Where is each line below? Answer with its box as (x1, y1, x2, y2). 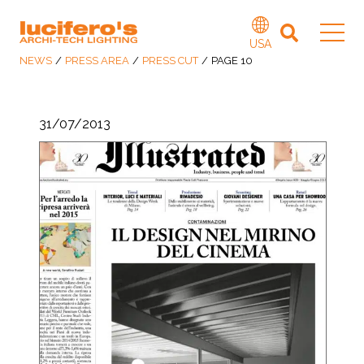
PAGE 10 (211, 54, 253, 67)
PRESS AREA (65, 54, 129, 67)
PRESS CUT (142, 54, 198, 67)
